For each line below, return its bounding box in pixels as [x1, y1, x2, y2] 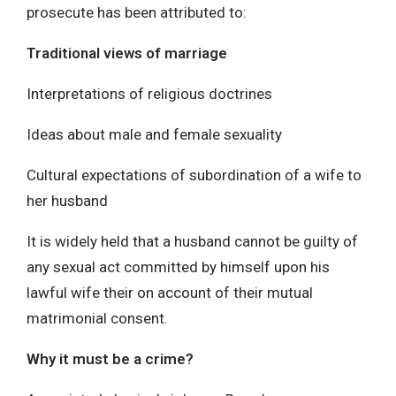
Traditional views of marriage [27, 43, 227, 62]
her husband [27, 191, 108, 209]
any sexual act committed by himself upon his [27, 257, 330, 276]
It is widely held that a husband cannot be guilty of [27, 232, 358, 250]
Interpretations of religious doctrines [27, 84, 272, 103]
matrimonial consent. [27, 308, 168, 327]
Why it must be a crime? [27, 349, 194, 368]
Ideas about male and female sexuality [27, 125, 282, 143]
